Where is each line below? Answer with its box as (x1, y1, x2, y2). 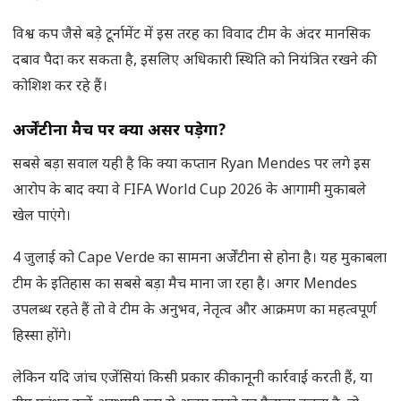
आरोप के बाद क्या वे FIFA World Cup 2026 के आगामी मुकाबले (13, 182, 366, 201)
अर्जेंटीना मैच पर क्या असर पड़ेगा (13, 121, 218, 142)
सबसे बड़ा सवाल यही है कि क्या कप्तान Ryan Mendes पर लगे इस (13, 156, 371, 175)
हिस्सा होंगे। (13, 328, 72, 347)
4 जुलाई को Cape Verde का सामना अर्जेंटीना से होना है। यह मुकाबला (13, 250, 387, 269)
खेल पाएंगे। (13, 208, 71, 227)
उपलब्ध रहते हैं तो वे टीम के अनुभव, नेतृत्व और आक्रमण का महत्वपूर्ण (13, 302, 377, 321)
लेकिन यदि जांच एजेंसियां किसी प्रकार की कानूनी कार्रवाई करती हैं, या (13, 370, 372, 389)
